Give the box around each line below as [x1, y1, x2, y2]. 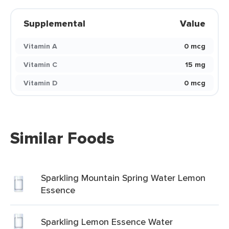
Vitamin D [24, 78, 57, 88]
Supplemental [24, 17, 85, 30]
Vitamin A [24, 41, 57, 51]
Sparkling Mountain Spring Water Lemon [41, 171, 205, 184]
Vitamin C [24, 59, 57, 70]
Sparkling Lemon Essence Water [41, 215, 173, 228]
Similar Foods [10, 126, 114, 150]
